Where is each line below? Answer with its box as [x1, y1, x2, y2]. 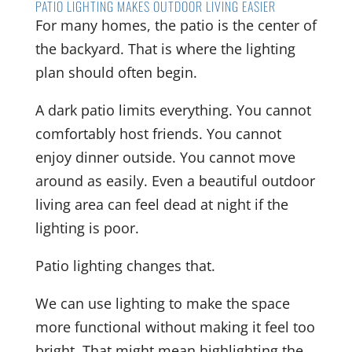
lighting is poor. [35, 218, 139, 238]
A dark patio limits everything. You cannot [35, 101, 311, 120]
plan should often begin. [35, 63, 197, 82]
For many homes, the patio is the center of [35, 16, 317, 35]
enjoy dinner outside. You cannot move [35, 148, 295, 167]
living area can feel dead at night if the [35, 195, 288, 214]
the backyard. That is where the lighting [35, 39, 295, 59]
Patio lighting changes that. [35, 256, 215, 276]
